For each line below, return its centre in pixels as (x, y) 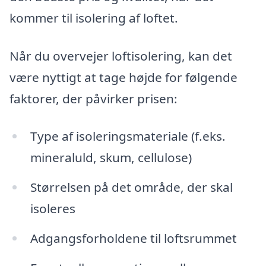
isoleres (53, 209)
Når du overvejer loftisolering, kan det (121, 56)
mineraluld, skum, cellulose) (111, 158)
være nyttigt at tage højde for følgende (123, 77)
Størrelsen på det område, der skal (131, 187)
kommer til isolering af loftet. (94, 18)
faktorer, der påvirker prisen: (94, 98)
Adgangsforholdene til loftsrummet (133, 238)
